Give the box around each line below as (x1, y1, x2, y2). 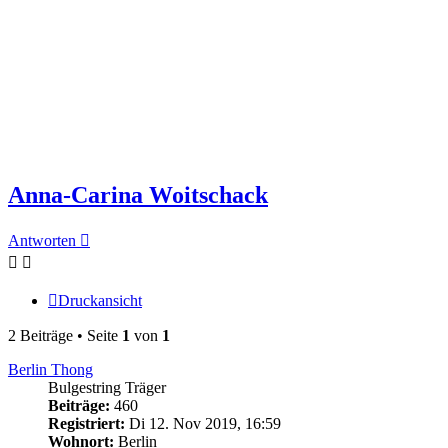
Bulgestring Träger (48, 378, 166, 396)
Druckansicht (58, 291, 142, 309)
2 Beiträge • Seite (8, 326, 122, 344)
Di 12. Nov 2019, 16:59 (125, 414, 281, 432)
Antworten (8, 231, 76, 249)
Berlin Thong (8, 360, 93, 378)
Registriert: (48, 414, 125, 432)
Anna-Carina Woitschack (8, 181, 268, 208)
